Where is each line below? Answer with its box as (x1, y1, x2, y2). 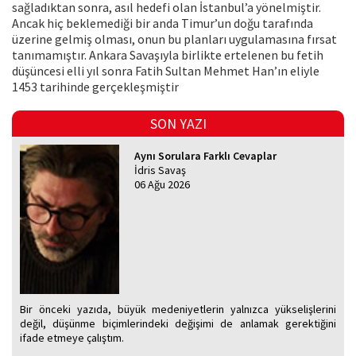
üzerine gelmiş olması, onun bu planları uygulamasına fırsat (12, 31, 337, 48)
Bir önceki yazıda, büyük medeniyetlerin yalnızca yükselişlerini (20, 302, 336, 317)
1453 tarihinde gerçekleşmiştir (12, 79, 179, 95)
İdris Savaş (134, 163, 187, 178)
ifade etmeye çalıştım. (20, 331, 124, 346)
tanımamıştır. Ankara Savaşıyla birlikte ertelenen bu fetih (12, 47, 323, 64)
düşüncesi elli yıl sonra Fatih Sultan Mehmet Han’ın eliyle (12, 63, 319, 79)
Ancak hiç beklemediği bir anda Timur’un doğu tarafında (12, 15, 313, 32)
